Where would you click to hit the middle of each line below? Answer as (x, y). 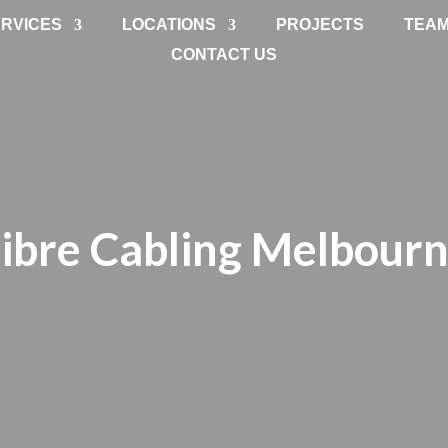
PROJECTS (319, 24)
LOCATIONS (168, 24)
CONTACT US (223, 54)
